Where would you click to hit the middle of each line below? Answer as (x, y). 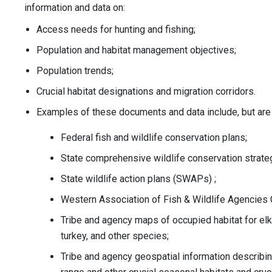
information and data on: (75, 8)
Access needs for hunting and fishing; (116, 30)
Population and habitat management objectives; (136, 50)
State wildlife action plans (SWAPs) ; (138, 179)
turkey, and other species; (115, 236)
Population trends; (75, 71)
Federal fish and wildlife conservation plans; (154, 138)
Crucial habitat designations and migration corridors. (146, 92)
